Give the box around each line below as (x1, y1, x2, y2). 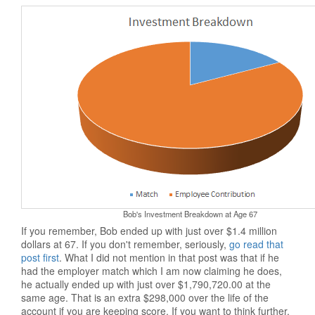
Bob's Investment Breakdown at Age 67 (123, 208, 257, 219)
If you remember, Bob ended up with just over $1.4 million (21, 224, 277, 238)
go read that (229, 237, 283, 251)
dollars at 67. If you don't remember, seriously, (21, 237, 229, 251)
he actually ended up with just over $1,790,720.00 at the (21, 277, 271, 291)
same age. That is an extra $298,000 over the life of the (21, 290, 269, 304)
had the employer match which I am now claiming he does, (21, 264, 282, 278)
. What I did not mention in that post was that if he (59, 250, 279, 264)
